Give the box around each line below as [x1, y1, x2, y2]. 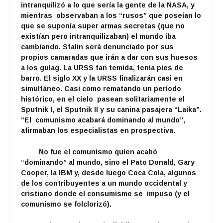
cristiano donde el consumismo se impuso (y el [21, 190, 190, 198]
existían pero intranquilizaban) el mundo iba [21, 32, 176, 40]
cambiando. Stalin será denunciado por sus [21, 42, 180, 51]
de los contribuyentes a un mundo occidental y [21, 179, 188, 188]
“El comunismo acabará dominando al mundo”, [21, 115, 186, 124]
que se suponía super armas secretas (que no [21, 21, 185, 30]
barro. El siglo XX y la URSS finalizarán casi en [21, 74, 183, 82]
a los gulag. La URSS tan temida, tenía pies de [21, 63, 184, 72]
